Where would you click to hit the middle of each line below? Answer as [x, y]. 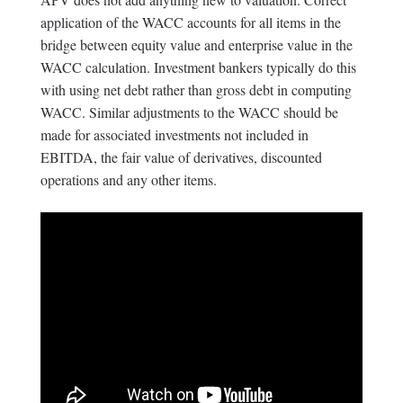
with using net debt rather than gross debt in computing [196, 90]
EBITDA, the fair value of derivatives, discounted [181, 157]
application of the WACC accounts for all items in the [190, 22]
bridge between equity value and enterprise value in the [196, 45]
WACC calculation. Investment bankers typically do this [198, 67]
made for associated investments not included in [174, 135]
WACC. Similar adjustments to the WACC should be [189, 112]
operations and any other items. [128, 180]
